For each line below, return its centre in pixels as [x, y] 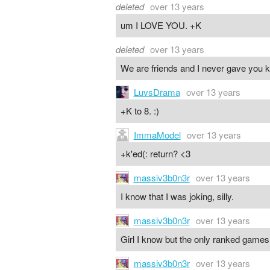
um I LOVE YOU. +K [161, 25]
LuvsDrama [157, 92]
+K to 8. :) [140, 111]
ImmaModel [157, 134]
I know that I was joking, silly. [177, 196]
